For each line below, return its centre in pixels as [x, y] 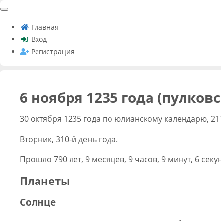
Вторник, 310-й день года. [69, 139]
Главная [44, 27]
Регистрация [52, 52]
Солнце [38, 202]
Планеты [45, 180]
